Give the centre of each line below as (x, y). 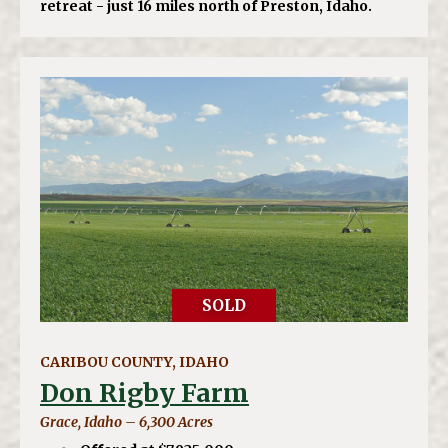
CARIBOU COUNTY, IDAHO (134, 362)
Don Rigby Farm (144, 393)
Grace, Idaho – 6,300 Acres (126, 422)
